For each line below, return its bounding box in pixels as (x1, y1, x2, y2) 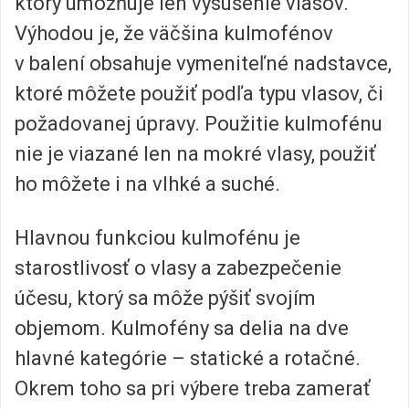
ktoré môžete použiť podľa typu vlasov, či (15, 81, 383, 105)
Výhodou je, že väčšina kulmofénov (15, 21, 333, 45)
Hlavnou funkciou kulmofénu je (15, 225, 300, 249)
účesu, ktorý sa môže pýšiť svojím (15, 286, 316, 309)
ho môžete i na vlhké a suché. (15, 172, 280, 195)
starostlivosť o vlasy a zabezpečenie (15, 256, 341, 279)
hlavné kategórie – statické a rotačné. (15, 346, 361, 370)
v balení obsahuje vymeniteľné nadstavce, (15, 51, 392, 75)
